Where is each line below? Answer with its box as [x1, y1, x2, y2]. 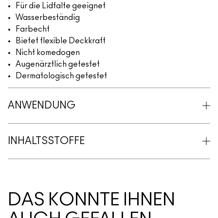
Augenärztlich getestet [16, 60, 100, 68]
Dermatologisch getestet [16, 72, 107, 80]
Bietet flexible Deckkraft [16, 37, 106, 45]
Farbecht [16, 25, 50, 33]
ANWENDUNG [8, 101, 75, 110]
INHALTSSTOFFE [8, 136, 85, 146]
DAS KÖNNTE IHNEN [8, 191, 175, 209]
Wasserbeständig [16, 14, 80, 21]
